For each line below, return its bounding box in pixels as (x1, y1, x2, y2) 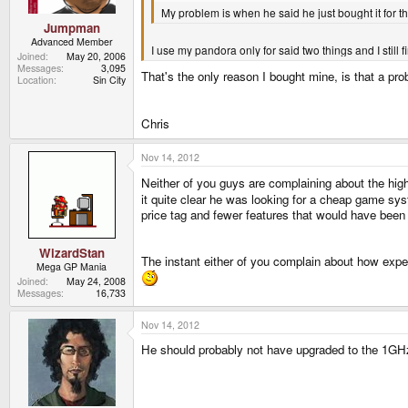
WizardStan (38, 243, 105, 261)
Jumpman (43, 18, 100, 36)
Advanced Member (30, 34, 113, 48)
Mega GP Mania (36, 259, 107, 273)
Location (17, 72, 54, 87)
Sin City (93, 72, 126, 87)
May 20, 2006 (66, 48, 126, 63)
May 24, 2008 (66, 273, 126, 288)
